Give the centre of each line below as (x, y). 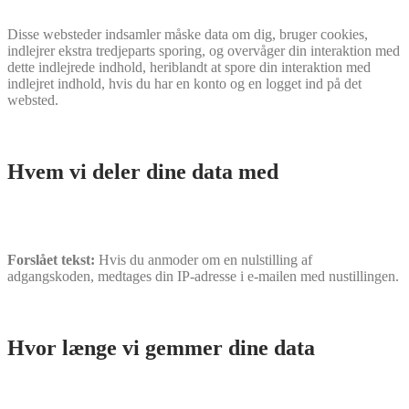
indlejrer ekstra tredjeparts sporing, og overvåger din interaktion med (204, 51)
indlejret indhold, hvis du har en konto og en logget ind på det (184, 84)
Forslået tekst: (53, 260)
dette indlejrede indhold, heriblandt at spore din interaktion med (189, 68)
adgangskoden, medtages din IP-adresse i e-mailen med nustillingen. (203, 277)
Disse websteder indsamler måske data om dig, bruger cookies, (188, 35)
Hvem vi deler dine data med (143, 172)
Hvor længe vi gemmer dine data (161, 347)
